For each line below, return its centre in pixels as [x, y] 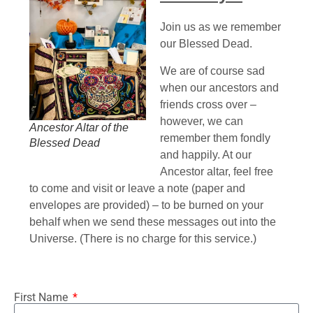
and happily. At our [206, 154]
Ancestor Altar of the [79, 128]
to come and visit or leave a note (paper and [137, 188]
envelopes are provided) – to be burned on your [146, 205]
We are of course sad [212, 71]
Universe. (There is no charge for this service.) [143, 238]
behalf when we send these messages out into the [153, 221]
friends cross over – [208, 104]
